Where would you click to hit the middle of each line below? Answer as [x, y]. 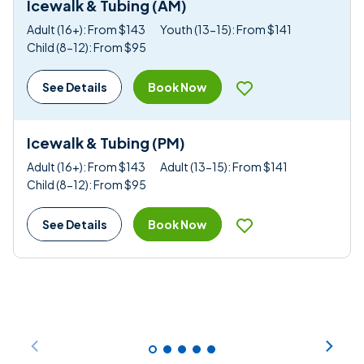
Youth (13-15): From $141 [226, 29]
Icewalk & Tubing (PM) [106, 143]
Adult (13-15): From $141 [224, 166]
